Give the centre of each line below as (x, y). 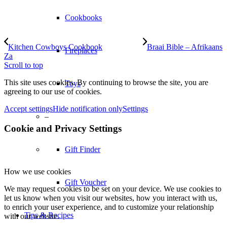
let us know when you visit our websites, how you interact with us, (111, 198)
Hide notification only (88, 109)
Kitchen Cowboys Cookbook (55, 47)
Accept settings (28, 109)
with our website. (32, 216)
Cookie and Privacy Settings (63, 128)
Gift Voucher (86, 182)
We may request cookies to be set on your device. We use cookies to (113, 188)
